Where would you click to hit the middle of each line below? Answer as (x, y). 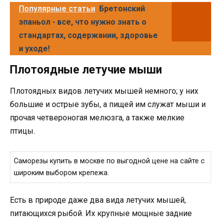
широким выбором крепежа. (62, 173)
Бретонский (122, 9)
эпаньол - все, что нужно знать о (83, 22)
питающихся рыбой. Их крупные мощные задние (101, 214)
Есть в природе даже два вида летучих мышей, (98, 200)
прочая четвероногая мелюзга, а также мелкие (97, 118)
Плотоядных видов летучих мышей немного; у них (104, 91)
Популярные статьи (57, 9)
